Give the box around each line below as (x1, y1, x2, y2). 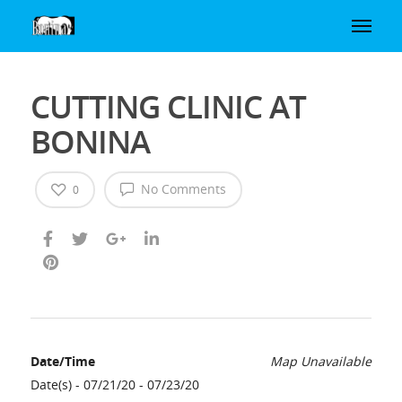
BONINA (30, 119, 150, 162)
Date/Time (30, 353, 95, 371)
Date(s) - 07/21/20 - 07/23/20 (30, 376, 199, 394)
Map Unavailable (270, 353, 372, 371)
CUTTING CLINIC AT (30, 84, 306, 127)
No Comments (136, 180, 226, 197)
